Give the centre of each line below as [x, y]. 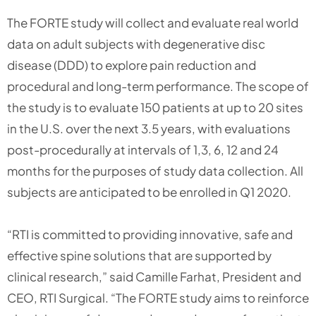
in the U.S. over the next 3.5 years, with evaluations [149, 128]
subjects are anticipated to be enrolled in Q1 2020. [149, 192]
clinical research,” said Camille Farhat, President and [154, 276]
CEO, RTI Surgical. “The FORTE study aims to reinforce [158, 297]
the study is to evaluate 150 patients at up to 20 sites [155, 107]
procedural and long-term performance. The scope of [158, 86]
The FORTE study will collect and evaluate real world [153, 22]
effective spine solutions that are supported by [139, 255]
